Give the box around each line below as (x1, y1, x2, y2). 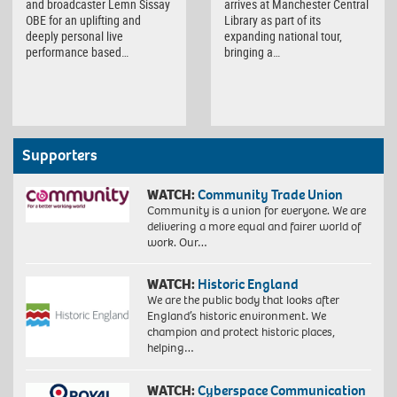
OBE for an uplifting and (26, 12, 141, 29)
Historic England (197, 274, 299, 293)
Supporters (22, 144, 97, 166)
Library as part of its (224, 12, 321, 29)
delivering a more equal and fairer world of (146, 217, 361, 235)
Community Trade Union (197, 184, 343, 204)
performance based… (26, 43, 128, 61)
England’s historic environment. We (146, 307, 326, 324)
